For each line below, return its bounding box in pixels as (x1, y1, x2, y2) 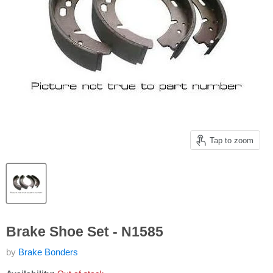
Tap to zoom (210, 135, 253, 145)
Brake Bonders (18, 247, 78, 257)
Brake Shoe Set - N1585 (6, 224, 163, 239)
